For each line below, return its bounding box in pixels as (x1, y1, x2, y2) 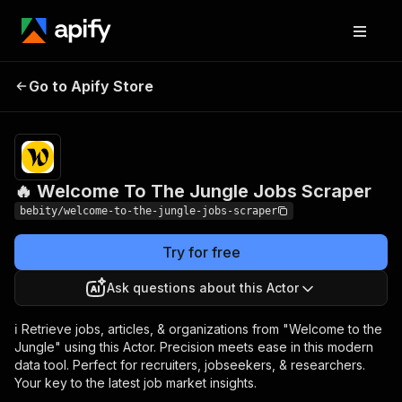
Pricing (262, 76, 299, 91)
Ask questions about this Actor (107, 280, 299, 295)
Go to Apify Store (29, 77, 153, 95)
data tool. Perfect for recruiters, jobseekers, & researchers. (14, 357, 365, 372)
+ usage (298, 91, 342, 105)
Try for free (162, 243, 240, 261)
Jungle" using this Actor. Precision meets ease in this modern (14, 339, 373, 354)
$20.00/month (298, 76, 376, 91)
